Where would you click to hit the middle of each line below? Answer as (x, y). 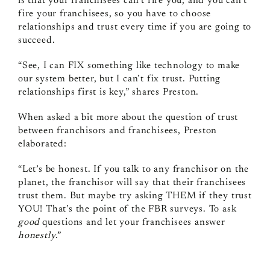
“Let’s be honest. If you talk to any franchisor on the (133, 170)
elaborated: (42, 144)
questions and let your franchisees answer (132, 223)
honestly (37, 236)
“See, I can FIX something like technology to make (129, 66)
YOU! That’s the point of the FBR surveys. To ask (127, 209)
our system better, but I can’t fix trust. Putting (119, 79)
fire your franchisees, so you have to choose (115, 14)
